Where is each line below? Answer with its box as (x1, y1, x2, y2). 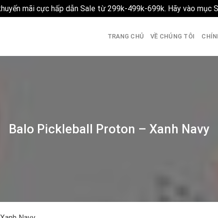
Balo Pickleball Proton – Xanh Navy (8, 121, 210, 136)
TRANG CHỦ (107, 33, 144, 40)
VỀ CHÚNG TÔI (150, 33, 195, 40)
